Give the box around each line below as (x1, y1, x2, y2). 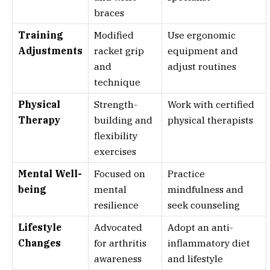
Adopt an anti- (168, 221, 233, 234)
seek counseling (168, 199, 240, 212)
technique (94, 76, 140, 89)
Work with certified (168, 98, 254, 111)
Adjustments (18, 45, 83, 57)
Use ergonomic (168, 29, 236, 42)
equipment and (168, 45, 238, 57)
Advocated (94, 221, 142, 234)
